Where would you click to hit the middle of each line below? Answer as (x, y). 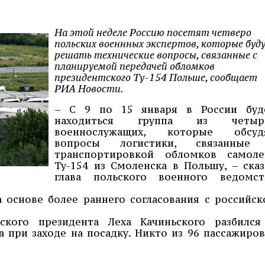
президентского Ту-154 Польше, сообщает (156, 77)
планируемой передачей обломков (135, 66)
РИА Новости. (89, 88)
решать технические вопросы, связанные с (156, 55)
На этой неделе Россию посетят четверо (153, 32)
